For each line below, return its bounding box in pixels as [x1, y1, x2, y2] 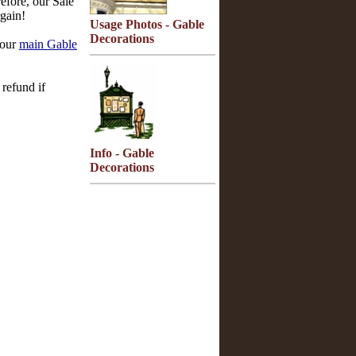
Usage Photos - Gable [90, 17, 204, 31]
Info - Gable [90, 146, 154, 160]
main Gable [19, 37, 77, 51]
